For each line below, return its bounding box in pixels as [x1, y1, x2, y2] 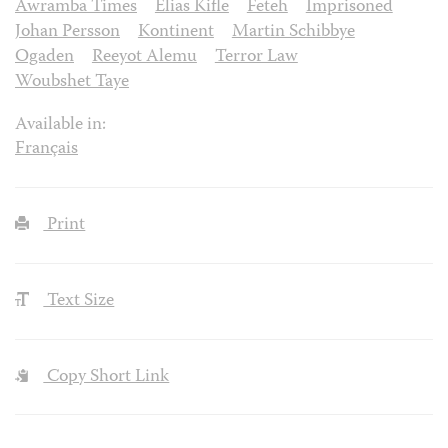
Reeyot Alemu [91, 43, 197, 73]
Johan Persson [15, 18, 120, 48]
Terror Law [214, 43, 298, 73]
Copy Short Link [43, 362, 170, 392]
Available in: [15, 111, 106, 141]
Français [15, 135, 78, 165]
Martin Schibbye [231, 18, 355, 48]
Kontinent [137, 18, 214, 48]
